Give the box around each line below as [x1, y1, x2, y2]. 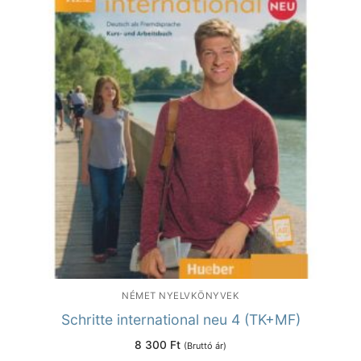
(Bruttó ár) [184, 340, 226, 352]
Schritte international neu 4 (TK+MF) [60, 311, 301, 329]
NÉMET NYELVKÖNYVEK [122, 289, 239, 301]
